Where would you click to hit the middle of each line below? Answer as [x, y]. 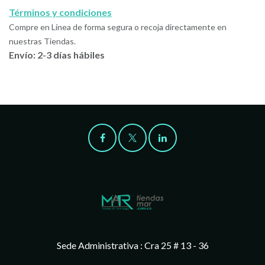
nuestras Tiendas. [42, 41]
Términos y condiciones [60, 12]
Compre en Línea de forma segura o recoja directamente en [118, 27]
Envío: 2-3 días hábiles [57, 54]
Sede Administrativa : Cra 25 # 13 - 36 [132, 245]
